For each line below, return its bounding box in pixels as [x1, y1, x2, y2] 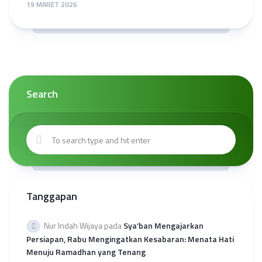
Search [26, 86, 58, 102]
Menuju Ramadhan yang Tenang [26, 246, 146, 258]
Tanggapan [26, 188, 77, 204]
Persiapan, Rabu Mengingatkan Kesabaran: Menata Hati [26, 233, 234, 245]
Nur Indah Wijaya [44, 219, 102, 232]
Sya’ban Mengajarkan [123, 219, 204, 232]
